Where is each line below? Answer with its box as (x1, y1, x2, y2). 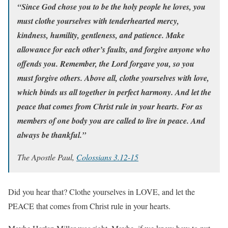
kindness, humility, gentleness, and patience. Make (17, 29, 185, 41)
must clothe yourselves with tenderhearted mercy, (17, 15, 179, 26)
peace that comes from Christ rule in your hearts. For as (17, 100, 203, 112)
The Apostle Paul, (17, 151, 76, 162)
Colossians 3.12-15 (76, 151, 138, 162)
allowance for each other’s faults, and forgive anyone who (17, 43, 210, 55)
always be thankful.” (17, 129, 86, 140)
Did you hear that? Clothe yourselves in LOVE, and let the (8, 186, 195, 197)
